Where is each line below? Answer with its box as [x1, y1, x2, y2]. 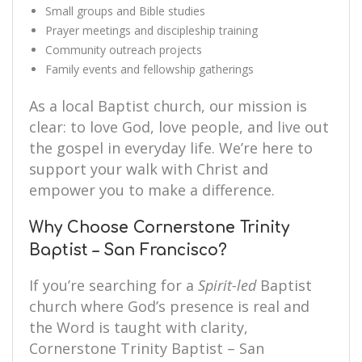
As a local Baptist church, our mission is [29, 96, 307, 116]
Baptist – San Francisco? [29, 242, 227, 259]
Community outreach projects [45, 42, 202, 57]
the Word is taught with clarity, [29, 318, 248, 337]
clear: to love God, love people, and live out [29, 117, 329, 137]
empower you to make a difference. [29, 180, 275, 200]
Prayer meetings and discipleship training [45, 23, 258, 38]
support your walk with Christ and [29, 159, 268, 179]
